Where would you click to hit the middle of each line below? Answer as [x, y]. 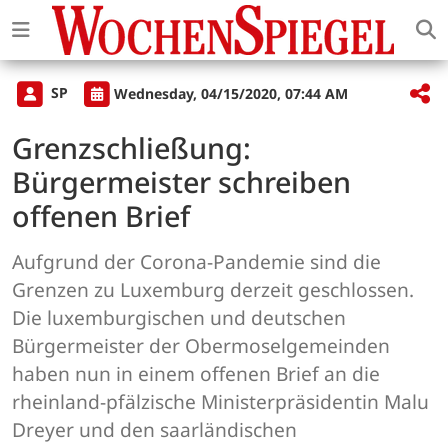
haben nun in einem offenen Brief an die [196, 374]
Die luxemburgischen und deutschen [179, 318]
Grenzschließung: [131, 148]
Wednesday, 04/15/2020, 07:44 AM [231, 93]
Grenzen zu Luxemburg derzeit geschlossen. [213, 290]
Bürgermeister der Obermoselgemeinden [201, 346]
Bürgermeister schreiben [181, 182]
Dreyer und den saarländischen [154, 430]
